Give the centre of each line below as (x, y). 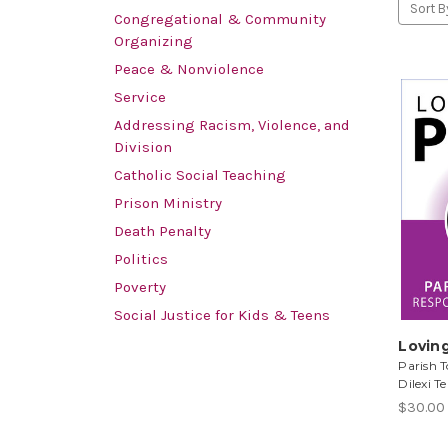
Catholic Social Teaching (200, 175)
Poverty (140, 287)
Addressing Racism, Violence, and (232, 125)
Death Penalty (162, 231)
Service (140, 97)
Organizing (153, 41)
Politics (141, 259)
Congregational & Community (220, 19)
